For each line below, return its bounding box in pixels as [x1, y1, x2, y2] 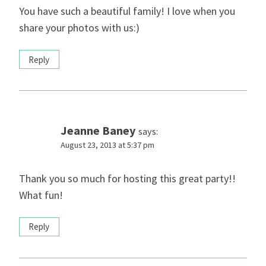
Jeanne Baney [61, 123, 136, 139]
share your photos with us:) [19, 20, 140, 34]
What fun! [19, 188, 63, 202]
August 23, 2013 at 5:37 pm [61, 140, 154, 151]
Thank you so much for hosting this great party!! [19, 171, 236, 185]
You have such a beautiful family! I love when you [19, 4, 235, 18]
